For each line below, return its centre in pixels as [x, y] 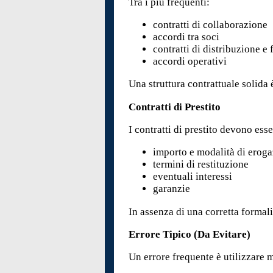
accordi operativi [190, 61]
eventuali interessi [193, 177]
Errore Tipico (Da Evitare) [190, 234]
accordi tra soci [186, 37]
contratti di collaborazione [211, 24]
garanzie [172, 189]
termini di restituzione [201, 165]
